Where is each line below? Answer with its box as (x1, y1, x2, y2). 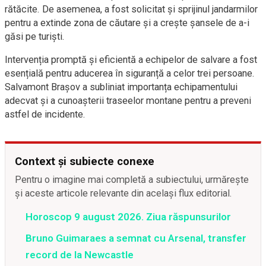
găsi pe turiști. (5, 31, 65, 43)
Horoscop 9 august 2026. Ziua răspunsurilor (26, 211, 231, 223)
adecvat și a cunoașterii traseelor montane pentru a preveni (5, 95, 251, 107)
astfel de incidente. (5, 109, 85, 121)
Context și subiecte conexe (15, 155, 154, 168)
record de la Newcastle (26, 249, 134, 261)
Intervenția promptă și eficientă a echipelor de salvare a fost (5, 54, 257, 66)
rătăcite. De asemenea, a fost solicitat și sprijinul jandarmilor (5, 4, 258, 15)
